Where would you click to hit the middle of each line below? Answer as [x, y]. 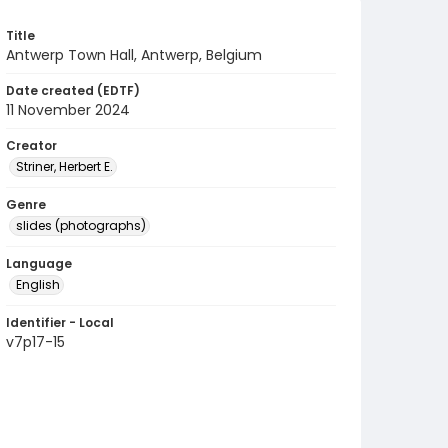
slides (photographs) [81, 225]
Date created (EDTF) [73, 90]
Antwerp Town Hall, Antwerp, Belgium [134, 55]
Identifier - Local [60, 322]
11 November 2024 [68, 110]
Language [39, 263]
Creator [31, 145]
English [38, 284]
